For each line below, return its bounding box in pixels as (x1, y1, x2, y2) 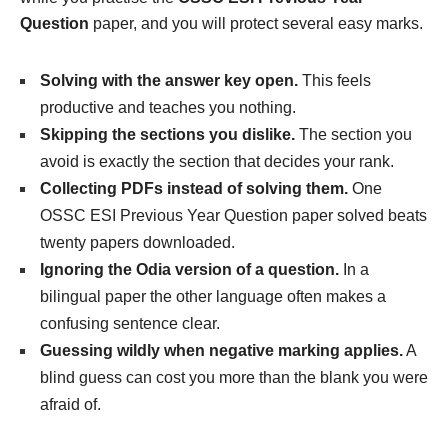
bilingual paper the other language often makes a (40, 287, 386, 305)
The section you (295, 125, 412, 143)
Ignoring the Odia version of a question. (40, 260, 339, 278)
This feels (298, 71, 371, 89)
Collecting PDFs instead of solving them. (40, 179, 348, 197)
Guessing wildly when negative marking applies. (40, 341, 403, 359)
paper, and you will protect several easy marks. (89, 14, 423, 32)
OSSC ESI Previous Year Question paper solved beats (40, 206, 427, 224)
